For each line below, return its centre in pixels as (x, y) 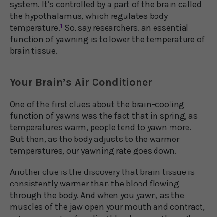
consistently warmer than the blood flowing (94, 183)
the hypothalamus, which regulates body (89, 16)
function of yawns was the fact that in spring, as (104, 116)
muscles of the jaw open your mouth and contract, (108, 207)
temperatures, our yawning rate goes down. (93, 150)
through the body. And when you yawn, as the (97, 195)
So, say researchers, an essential (125, 27)
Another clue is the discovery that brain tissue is (102, 172)
